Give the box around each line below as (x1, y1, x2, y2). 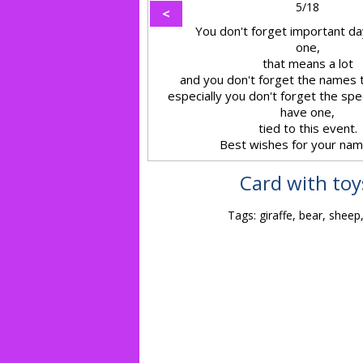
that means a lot (262, 55, 353, 71)
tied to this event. (258, 120, 357, 136)
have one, (280, 104, 335, 120)
